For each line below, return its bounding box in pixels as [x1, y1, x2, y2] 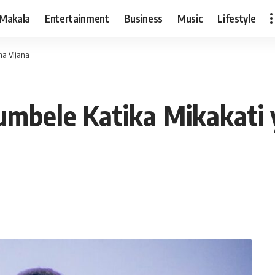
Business [123, 11, 163, 25]
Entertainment [45, 11, 109, 25]
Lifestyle [217, 11, 256, 25]
